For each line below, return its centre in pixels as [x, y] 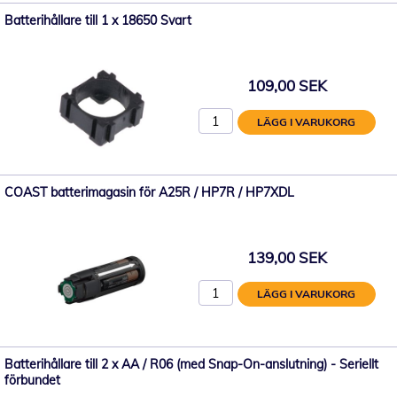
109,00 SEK [287, 86]
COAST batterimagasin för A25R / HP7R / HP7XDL [149, 192]
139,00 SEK [287, 258]
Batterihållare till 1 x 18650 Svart [98, 20]
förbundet [32, 380]
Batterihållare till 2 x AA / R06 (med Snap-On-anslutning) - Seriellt [191, 364]
